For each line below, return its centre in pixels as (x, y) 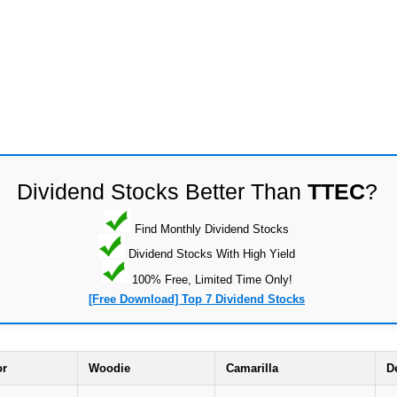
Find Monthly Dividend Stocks (210, 229)
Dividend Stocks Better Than (162, 191)
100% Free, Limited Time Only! (210, 279)
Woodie (109, 369)
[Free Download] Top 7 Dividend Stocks (197, 300)
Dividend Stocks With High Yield (210, 253)
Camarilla (252, 369)
